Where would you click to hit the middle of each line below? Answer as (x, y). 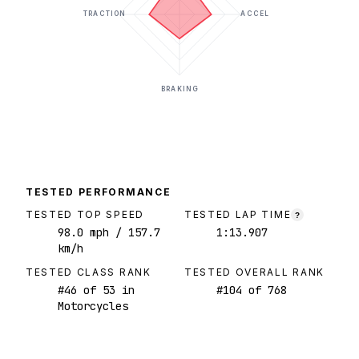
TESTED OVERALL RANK (254, 272)
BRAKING (179, 89)
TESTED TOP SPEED (85, 215)
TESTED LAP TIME (238, 215)
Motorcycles (93, 307)
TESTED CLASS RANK (89, 272)
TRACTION (105, 14)
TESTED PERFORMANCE (99, 192)
